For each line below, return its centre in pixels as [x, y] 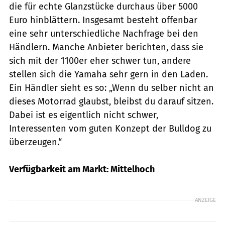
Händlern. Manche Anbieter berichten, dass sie [106, 47]
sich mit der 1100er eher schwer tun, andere [100, 61]
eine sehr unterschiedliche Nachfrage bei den [104, 33]
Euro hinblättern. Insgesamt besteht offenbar [103, 20]
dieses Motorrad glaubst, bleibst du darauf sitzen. [111, 101]
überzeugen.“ [35, 142]
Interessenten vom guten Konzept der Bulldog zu [110, 128]
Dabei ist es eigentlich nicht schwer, [84, 115]
